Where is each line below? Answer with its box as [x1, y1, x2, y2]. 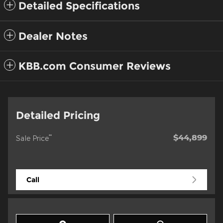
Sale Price [16, 134, 49, 143]
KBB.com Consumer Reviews [18, 60, 171, 73]
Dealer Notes [18, 30, 88, 43]
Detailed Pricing [16, 109, 100, 122]
